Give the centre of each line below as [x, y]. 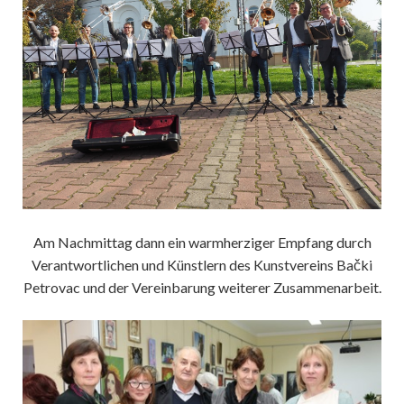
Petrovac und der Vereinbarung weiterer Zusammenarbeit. [202, 287]
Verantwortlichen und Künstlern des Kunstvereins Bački [202, 264]
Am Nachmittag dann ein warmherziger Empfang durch [202, 242]
